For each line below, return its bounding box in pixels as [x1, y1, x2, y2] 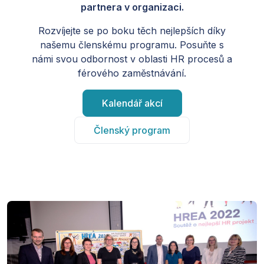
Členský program [94, 124, 170, 136]
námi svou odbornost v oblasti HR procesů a [32, 52, 232, 65]
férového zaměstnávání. [78, 67, 186, 79]
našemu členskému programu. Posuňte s [40, 38, 224, 51]
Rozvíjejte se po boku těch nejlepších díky [38, 24, 226, 37]
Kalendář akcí [101, 97, 163, 109]
